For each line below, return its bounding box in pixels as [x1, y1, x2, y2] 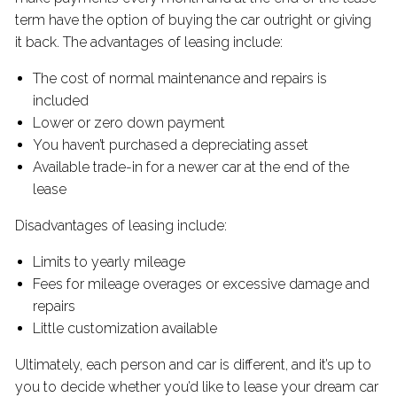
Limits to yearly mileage [33, 253, 190, 271]
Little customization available [33, 320, 222, 338]
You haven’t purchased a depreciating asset [33, 136, 313, 154]
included [33, 92, 93, 110]
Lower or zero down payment [33, 114, 230, 132]
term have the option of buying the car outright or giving [15, 12, 372, 29]
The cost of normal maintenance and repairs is [33, 70, 328, 88]
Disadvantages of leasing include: [15, 217, 231, 235]
